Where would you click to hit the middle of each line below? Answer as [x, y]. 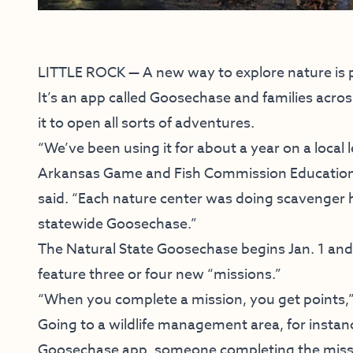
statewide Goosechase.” [117, 225]
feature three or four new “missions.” [160, 275]
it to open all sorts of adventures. [146, 124]
